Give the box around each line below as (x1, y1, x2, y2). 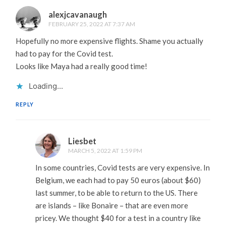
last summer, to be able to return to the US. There (35, 188, 198, 197)
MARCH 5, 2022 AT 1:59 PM (68, 146, 142, 154)
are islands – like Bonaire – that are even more (35, 200, 188, 210)
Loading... (29, 81, 64, 91)
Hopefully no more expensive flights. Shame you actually (16, 36, 204, 45)
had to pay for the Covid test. (16, 48, 114, 58)
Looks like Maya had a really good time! (16, 61, 148, 71)
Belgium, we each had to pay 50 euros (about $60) (35, 175, 201, 185)
